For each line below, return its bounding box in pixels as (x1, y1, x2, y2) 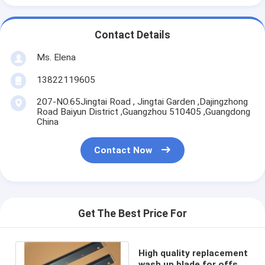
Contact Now (94, 145, 153, 156)
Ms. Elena (36, 51, 76, 63)
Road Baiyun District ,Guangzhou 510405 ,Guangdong (36, 106, 250, 117)
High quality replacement (138, 247, 248, 258)
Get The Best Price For (78, 208, 187, 220)
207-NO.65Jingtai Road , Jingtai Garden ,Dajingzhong (36, 96, 248, 107)
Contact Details (95, 29, 170, 41)
